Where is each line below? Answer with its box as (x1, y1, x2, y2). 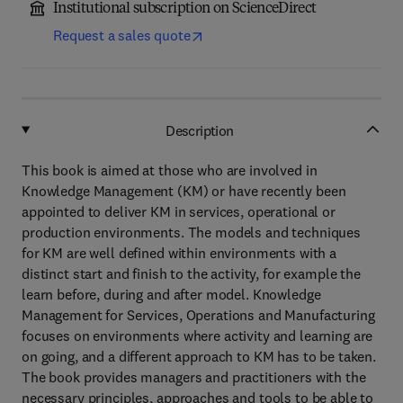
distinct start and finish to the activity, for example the (22, 264, 361, 282)
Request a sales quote (53, 26, 191, 44)
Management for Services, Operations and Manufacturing (22, 306, 375, 324)
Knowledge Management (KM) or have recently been (22, 182, 346, 200)
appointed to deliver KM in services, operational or (22, 202, 336, 220)
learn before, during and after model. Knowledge (22, 285, 321, 303)
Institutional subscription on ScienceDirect (53, 2, 317, 16)
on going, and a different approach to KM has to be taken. (22, 347, 377, 365)
